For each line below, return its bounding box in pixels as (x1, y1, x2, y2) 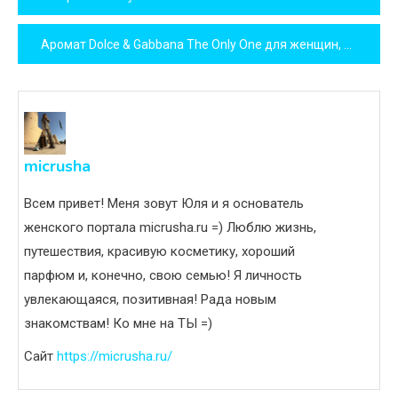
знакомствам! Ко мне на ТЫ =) (24, 314, 212, 331)
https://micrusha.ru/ (57, 347, 172, 364)
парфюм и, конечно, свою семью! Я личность (24, 267, 302, 283)
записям (17, 47, 123, 84)
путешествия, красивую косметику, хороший (24, 243, 295, 259)
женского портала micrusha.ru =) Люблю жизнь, (24, 219, 316, 235)
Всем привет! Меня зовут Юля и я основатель (24, 195, 304, 211)
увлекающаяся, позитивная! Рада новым (24, 291, 276, 307)
